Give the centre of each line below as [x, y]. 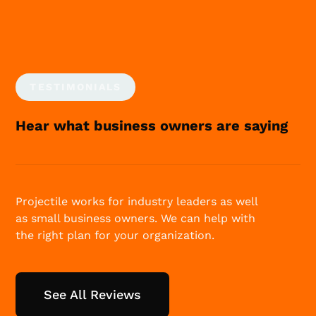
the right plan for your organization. [115, 236]
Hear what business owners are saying [152, 126]
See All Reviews [93, 295]
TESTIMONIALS [76, 87]
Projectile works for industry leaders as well [137, 202]
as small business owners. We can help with [136, 219]
